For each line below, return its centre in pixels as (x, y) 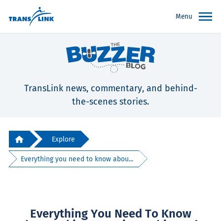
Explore (63, 139)
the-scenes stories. (110, 102)
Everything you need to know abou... (77, 159)
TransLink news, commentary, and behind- (110, 89)
